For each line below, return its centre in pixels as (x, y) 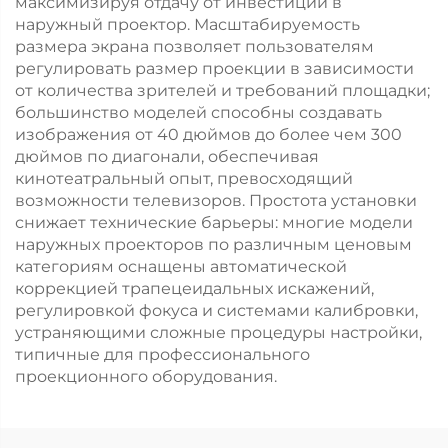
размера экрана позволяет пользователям (194, 46)
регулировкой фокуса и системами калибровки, (216, 310)
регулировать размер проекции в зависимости (214, 68)
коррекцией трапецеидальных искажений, (194, 288)
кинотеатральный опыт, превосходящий (184, 178)
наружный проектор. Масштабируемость (187, 24)
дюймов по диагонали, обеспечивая (167, 156)
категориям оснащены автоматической (181, 266)
